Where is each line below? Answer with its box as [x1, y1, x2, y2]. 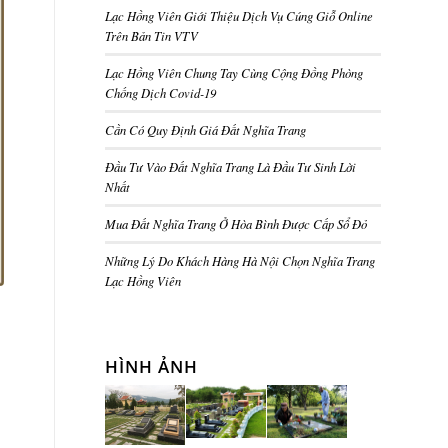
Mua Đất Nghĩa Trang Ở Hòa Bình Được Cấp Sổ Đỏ [105, 215, 368, 232]
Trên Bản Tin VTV [105, 27, 199, 44]
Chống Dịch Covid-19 [105, 84, 217, 101]
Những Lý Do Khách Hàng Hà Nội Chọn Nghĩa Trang [105, 252, 376, 269]
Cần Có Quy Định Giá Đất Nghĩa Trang [105, 121, 307, 138]
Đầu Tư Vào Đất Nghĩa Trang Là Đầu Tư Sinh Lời [105, 158, 357, 175]
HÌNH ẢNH [105, 355, 199, 378]
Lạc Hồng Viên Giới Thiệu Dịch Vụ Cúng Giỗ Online [105, 7, 374, 24]
